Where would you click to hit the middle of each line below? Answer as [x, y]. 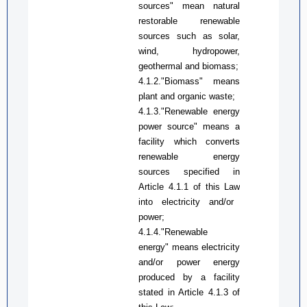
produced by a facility [189, 277]
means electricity [205, 247]
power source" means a [189, 126]
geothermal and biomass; [189, 66]
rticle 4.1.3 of [212, 292]
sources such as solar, [189, 36]
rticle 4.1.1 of [175, 186]
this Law [223, 186]
